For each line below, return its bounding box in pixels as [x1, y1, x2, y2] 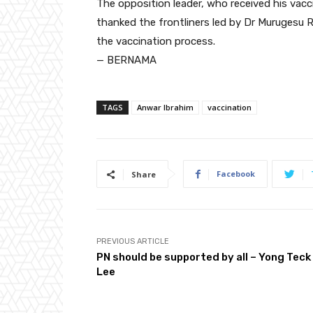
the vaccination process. [96, 35, 215, 48]
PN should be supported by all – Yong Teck [96, 251, 311, 264]
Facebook [217, 168, 255, 180]
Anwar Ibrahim [137, 102, 194, 113]
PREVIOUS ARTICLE [96, 237, 169, 247]
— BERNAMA [96, 54, 156, 67]
